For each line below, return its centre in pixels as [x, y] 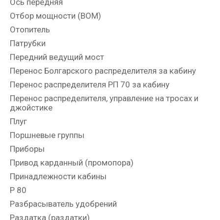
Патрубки [28, 43]
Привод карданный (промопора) [72, 163]
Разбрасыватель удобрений [63, 204]
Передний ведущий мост [57, 57]
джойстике [31, 108]
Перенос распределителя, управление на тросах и [104, 98]
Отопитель [30, 30]
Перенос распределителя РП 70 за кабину [90, 85]
